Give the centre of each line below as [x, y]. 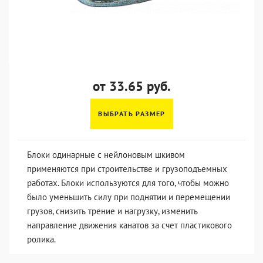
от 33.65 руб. [132, 86]
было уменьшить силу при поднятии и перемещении [129, 197]
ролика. [41, 239]
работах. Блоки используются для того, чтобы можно [128, 183]
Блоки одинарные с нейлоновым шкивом [106, 155]
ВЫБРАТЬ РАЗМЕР [132, 114]
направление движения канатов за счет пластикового [129, 225]
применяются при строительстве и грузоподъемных [127, 169]
